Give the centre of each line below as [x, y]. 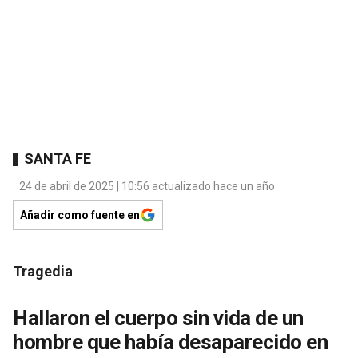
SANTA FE [58, 159]
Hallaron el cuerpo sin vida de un [158, 318]
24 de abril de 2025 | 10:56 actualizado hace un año [147, 186]
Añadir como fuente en [80, 215]
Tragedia [43, 271]
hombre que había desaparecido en [170, 342]
